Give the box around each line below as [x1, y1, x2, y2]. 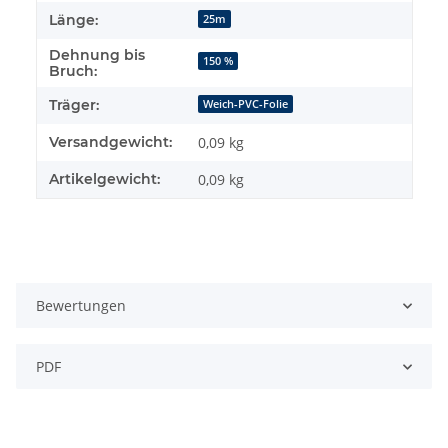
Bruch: [49, 62, 97, 81]
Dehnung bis [49, 46, 145, 65]
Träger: [49, 96, 99, 115]
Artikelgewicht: [49, 170, 160, 189]
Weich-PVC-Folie [203, 97, 289, 112]
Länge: [49, 11, 98, 30]
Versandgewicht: [49, 133, 172, 152]
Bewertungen [36, 296, 126, 316]
